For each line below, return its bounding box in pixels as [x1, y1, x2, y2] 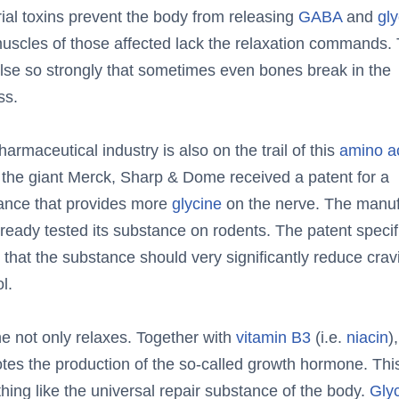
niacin [346, 329, 388, 346]
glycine [171, 195, 222, 213]
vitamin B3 [235, 329, 311, 346]
